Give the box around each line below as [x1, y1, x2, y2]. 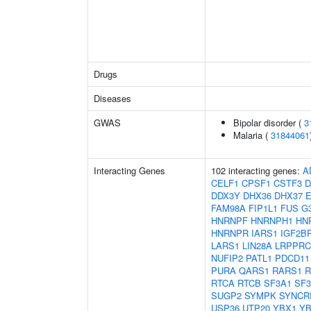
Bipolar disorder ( [233, 116, 304, 129]
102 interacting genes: [211, 164, 303, 177]
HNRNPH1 [251, 214, 293, 227]
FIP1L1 [249, 201, 278, 215]
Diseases [94, 92, 131, 105]
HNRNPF [211, 214, 248, 227]
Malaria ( [233, 128, 271, 142]
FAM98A [211, 201, 246, 215]
